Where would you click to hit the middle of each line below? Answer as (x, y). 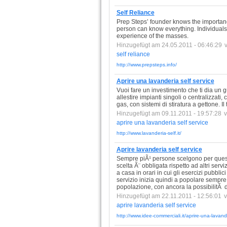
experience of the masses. (152, 36)
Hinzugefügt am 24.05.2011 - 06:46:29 (169, 45)
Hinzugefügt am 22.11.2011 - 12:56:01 (169, 196)
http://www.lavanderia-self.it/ (149, 133)
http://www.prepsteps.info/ (146, 65)
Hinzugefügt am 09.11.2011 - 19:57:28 (169, 113)
